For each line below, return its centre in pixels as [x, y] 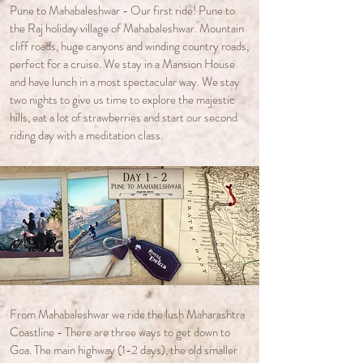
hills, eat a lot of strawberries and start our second [124, 117]
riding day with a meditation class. [88, 135]
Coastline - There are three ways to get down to [120, 332]
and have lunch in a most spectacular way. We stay [125, 82]
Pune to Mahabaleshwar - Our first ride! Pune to [122, 11]
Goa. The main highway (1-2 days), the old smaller [124, 350]
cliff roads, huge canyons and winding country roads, [129, 46]
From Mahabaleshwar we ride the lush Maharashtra [127, 314]
